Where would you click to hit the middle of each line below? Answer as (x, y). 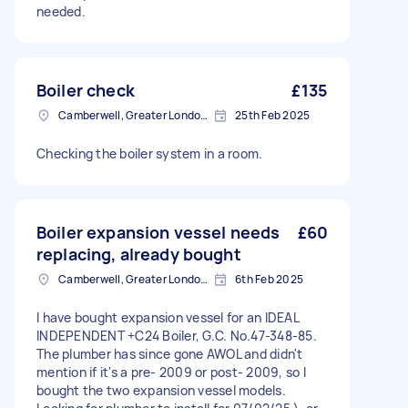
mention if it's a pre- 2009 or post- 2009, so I (171, 372)
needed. (61, 11)
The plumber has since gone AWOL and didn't (170, 354)
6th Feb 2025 (269, 279)
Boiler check (86, 90)
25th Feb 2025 (273, 115)
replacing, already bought (139, 254)
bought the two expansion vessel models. (161, 390)
